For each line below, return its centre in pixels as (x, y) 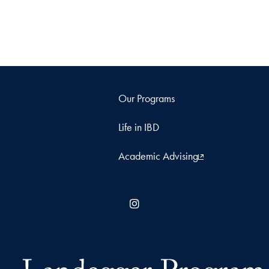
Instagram (162, 204)
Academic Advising (158, 156)
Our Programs (147, 98)
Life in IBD (139, 127)
